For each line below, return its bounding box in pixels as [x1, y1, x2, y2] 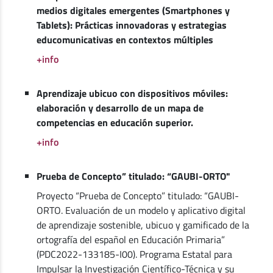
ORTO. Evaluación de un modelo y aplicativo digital [36, 202, 246, 218]
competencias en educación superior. [36, 115, 193, 130]
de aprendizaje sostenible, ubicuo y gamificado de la [36, 217, 249, 232]
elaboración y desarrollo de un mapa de [36, 100, 204, 115]
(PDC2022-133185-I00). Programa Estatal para [36, 246, 232, 261]
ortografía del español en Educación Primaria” [36, 232, 225, 247]
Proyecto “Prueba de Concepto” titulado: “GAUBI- [36, 188, 239, 203]
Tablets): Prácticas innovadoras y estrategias [36, 17, 227, 32]
